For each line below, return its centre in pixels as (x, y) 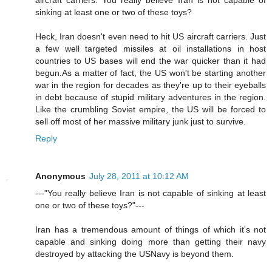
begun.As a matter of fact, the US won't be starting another (151, 73)
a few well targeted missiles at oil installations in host (151, 48)
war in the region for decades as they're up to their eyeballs (151, 85)
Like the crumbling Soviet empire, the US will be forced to (151, 109)
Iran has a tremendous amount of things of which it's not (151, 229)
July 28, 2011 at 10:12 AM (139, 176)
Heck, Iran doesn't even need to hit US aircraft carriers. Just (151, 36)
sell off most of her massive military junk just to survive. (141, 121)
